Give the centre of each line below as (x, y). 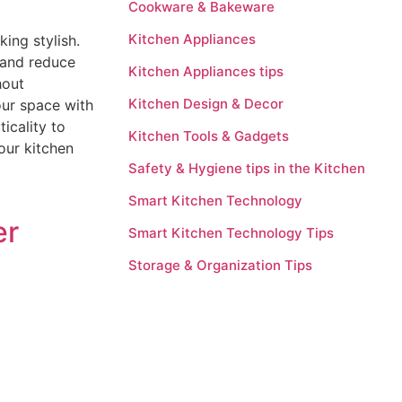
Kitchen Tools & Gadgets (209, 135)
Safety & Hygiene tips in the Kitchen (247, 168)
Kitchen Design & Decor (206, 103)
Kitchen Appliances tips (206, 71)
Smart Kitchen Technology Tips (231, 232)
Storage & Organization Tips (220, 265)
